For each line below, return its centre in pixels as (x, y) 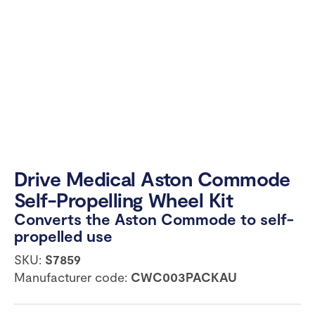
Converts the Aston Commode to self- (154, 219)
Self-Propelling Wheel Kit (124, 200)
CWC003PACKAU (184, 277)
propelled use (63, 236)
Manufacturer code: (72, 277)
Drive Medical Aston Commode (152, 179)
